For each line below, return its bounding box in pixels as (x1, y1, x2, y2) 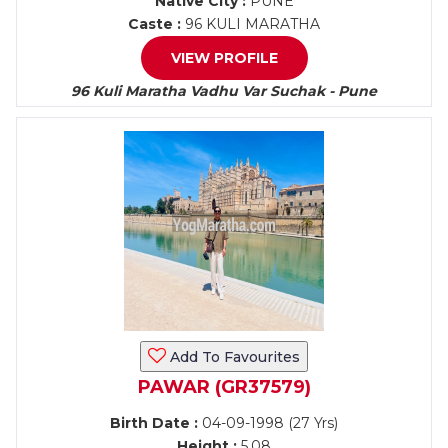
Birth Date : (110, 414, 198, 432)
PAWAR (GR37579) (137, 376, 311, 398)
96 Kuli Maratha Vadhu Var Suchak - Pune (71, 82, 377, 100)
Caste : (128, 15, 181, 33)
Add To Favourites (166, 348, 300, 366)
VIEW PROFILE (170, 49, 278, 67)
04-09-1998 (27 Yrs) (198, 414, 338, 432)
